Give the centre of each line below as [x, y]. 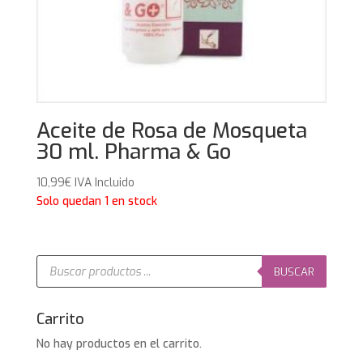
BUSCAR [295, 271]
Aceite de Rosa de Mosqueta [171, 130]
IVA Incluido [104, 182]
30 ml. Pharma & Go [133, 152]
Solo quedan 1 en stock [96, 201]
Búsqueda [61, 260]
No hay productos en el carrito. [119, 344]
